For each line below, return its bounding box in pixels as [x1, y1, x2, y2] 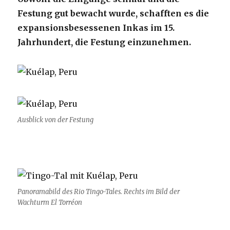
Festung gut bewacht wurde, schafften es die [17, 8, 209, 19]
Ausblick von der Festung [17, 115, 94, 124]
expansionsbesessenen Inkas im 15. [17, 23, 175, 33]
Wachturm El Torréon [17, 198, 83, 207]
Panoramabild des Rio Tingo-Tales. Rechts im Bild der [17, 187, 180, 196]
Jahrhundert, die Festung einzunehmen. [17, 37, 191, 48]
